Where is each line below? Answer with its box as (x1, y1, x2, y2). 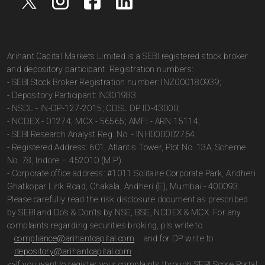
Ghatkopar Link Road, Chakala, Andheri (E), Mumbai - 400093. (7, 182, 240, 191)
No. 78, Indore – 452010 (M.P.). (7, 156, 124, 165)
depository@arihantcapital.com (14, 247, 132, 256)
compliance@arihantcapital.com (14, 234, 135, 243)
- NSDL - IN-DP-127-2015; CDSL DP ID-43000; (7, 104, 180, 113)
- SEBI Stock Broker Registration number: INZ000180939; (7, 77, 222, 87)
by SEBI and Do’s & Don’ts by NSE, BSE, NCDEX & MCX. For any (7, 208, 241, 217)
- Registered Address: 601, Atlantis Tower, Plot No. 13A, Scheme (7, 143, 246, 152)
